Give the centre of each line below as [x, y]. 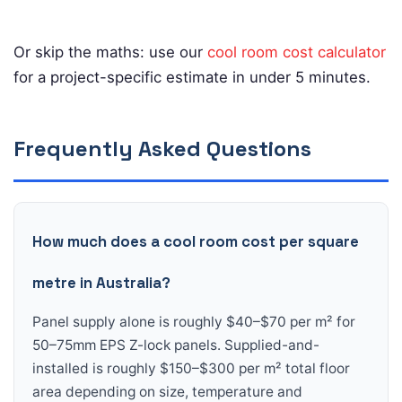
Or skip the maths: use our [110, 52]
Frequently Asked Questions [162, 148]
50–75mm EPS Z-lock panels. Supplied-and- [176, 345]
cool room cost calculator [297, 52]
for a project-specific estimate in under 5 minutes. [192, 77]
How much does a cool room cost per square [196, 241]
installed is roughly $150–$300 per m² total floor [191, 368]
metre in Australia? [101, 282]
